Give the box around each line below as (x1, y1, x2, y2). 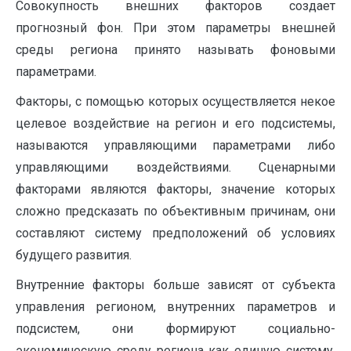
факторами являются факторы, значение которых (16, 182, 335, 197)
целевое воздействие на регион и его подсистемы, (16, 116, 335, 132)
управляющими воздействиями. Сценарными (16, 160, 335, 175)
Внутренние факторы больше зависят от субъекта (16, 277, 335, 293)
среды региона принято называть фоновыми (16, 42, 335, 58)
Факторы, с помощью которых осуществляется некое (16, 94, 335, 110)
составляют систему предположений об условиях (16, 226, 335, 241)
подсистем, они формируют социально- (16, 321, 335, 337)
